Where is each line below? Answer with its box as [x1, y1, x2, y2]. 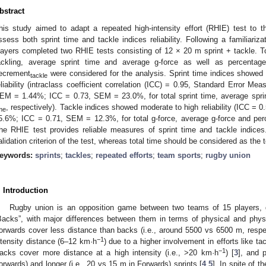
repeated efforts [96, 150, 153, 160]
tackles [65, 150, 91, 160]
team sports [157, 150, 201, 160]
